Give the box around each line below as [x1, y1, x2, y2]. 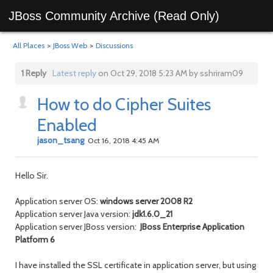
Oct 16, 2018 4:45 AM [86, 136, 159, 145]
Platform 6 [15, 234, 55, 245]
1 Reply [21, 68, 46, 79]
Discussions [96, 41, 133, 50]
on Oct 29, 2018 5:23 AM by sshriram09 [96, 68, 243, 79]
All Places [13, 41, 44, 50]
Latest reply [52, 68, 96, 79]
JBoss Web [53, 41, 87, 50]
